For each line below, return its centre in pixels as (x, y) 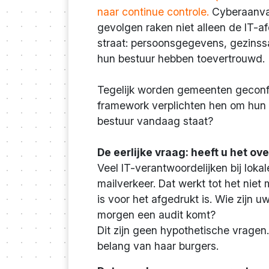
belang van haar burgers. (158, 246)
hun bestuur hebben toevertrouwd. (181, 58)
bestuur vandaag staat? (155, 121)
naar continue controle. (155, 11)
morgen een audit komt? (156, 214)
